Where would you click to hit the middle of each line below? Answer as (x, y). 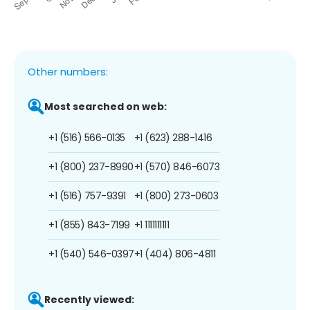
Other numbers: (68, 71)
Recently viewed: (89, 299)
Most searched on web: (106, 106)
